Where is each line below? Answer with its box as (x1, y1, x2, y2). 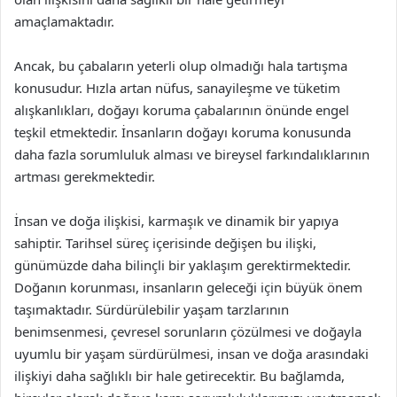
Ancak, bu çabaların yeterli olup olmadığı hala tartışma (14, 57, 347, 74)
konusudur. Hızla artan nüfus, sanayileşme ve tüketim (14, 79, 340, 97)
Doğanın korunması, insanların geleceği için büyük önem (14, 278, 362, 296)
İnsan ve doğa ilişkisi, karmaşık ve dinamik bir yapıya (14, 212, 339, 230)
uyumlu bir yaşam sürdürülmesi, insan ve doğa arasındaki (14, 345, 369, 362)
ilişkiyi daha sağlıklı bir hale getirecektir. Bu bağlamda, (14, 367, 345, 385)
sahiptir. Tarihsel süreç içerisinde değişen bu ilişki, (14, 234, 316, 252)
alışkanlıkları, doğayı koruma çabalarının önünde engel (14, 101, 349, 119)
